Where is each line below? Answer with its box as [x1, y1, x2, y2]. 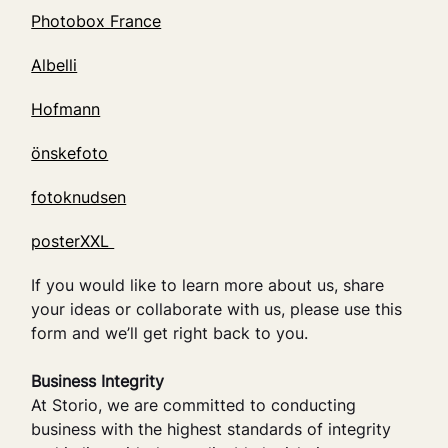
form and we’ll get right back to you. [31, 322, 309, 343]
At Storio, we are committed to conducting [31, 394, 357, 415]
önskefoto [31, 142, 109, 163]
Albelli [31, 54, 78, 75]
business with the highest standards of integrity [31, 418, 392, 439]
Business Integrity [31, 370, 165, 391]
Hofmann [31, 98, 101, 119]
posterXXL [31, 230, 115, 251]
